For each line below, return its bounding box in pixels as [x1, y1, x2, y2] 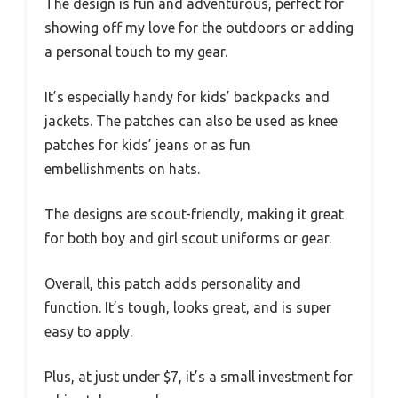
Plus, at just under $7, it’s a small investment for [44, 368, 353, 385]
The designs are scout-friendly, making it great [44, 205, 344, 222]
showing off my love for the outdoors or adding [44, 19, 354, 36]
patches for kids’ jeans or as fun [44, 136, 251, 153]
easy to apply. [44, 322, 132, 339]
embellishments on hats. [44, 160, 200, 177]
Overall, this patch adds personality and [44, 275, 301, 291]
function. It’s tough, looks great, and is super [44, 298, 331, 315]
